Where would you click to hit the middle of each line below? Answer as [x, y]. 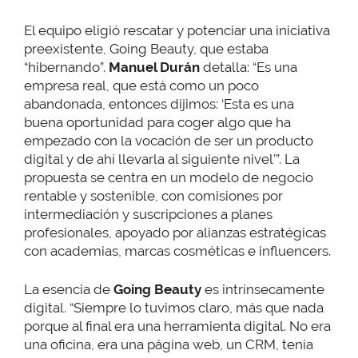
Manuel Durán [154, 67]
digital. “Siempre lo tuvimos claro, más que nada [174, 308]
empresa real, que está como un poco [141, 85]
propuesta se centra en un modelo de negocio [169, 177]
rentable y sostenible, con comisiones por [153, 195]
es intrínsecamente [263, 290]
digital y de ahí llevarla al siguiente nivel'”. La [162, 159]
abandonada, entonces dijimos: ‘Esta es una [159, 103]
